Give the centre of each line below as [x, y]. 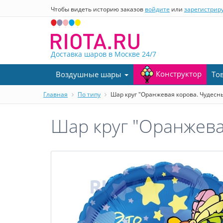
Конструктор [179, 73]
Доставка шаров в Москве [96, 54]
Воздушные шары [90, 74]
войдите [157, 9]
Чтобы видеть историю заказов [98, 9]
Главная [56, 94]
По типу [89, 94]
